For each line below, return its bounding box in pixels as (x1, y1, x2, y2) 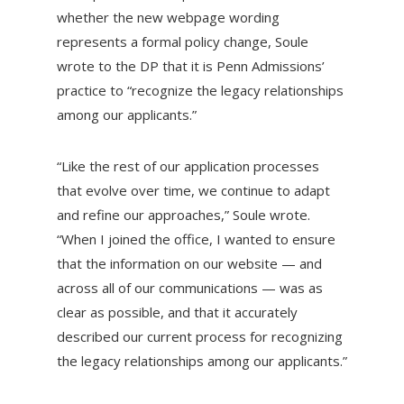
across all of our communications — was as (56, 279, 323, 298)
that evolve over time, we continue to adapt (56, 181, 330, 200)
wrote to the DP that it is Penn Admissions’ (56, 57, 325, 76)
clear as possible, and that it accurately (56, 303, 298, 322)
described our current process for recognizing (56, 327, 343, 346)
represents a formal (56, 32, 181, 51)
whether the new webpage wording (56, 8, 280, 27)
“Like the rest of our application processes (56, 157, 319, 176)
